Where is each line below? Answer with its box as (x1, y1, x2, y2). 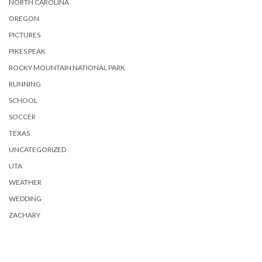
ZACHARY (9, 211, 40, 219)
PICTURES (9, 30, 40, 39)
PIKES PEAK (9, 47, 46, 56)
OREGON (9, 14, 39, 23)
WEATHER (9, 178, 42, 187)
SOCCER (9, 112, 36, 121)
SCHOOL (9, 96, 37, 105)
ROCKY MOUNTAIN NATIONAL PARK (9, 63, 125, 72)
